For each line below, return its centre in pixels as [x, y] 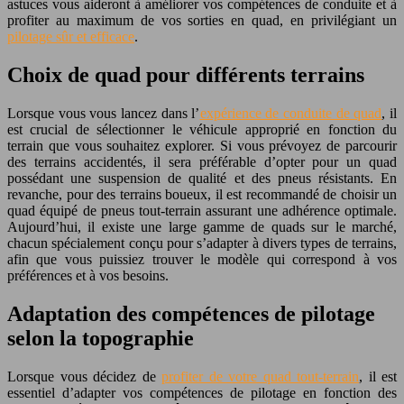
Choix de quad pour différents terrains [186, 74]
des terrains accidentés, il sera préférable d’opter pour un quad [202, 161]
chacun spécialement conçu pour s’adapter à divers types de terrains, [202, 243]
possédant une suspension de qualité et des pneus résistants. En [202, 178]
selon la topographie [101, 338]
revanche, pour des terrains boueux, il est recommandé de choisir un [202, 194]
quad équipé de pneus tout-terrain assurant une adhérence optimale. [202, 210]
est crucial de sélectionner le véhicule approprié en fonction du [202, 129]
